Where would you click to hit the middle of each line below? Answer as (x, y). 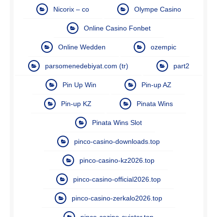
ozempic (163, 47)
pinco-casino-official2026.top (117, 179)
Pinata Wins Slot (117, 122)
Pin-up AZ (156, 85)
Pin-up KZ (76, 103)
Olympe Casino (157, 9)
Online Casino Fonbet (117, 28)
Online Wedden (82, 47)
